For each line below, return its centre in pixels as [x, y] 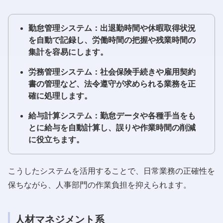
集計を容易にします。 [68, 52]
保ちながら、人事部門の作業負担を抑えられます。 [100, 185]
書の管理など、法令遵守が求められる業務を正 [112, 84]
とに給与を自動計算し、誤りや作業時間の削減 [112, 127]
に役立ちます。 [56, 139]
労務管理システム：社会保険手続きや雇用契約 [112, 72]
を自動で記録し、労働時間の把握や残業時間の [112, 40]
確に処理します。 [60, 96]
